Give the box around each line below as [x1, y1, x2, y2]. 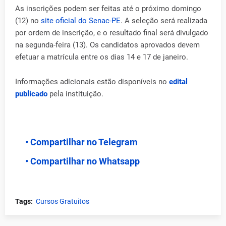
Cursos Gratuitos [36, 197, 89, 205]
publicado [15, 89, 47, 98]
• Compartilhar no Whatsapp [25, 156, 140, 166]
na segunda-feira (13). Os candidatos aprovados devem [15, 40, 200, 49]
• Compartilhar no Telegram [25, 137, 138, 147]
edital [169, 77, 188, 86]
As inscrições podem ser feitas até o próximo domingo [15, 4, 201, 13]
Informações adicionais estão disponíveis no [15, 77, 169, 86]
